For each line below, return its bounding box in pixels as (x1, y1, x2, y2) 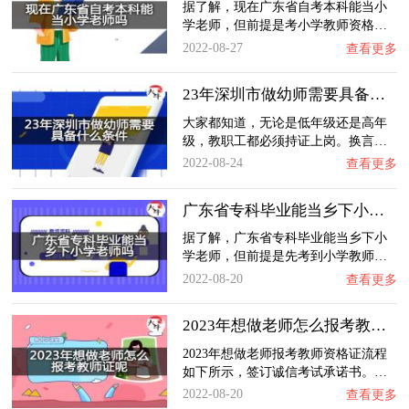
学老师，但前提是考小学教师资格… (182, 17, 387, 33)
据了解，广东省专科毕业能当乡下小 (182, 230, 387, 246)
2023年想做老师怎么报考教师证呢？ (370, 317, 386, 335)
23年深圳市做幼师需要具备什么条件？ (369, 86, 385, 104)
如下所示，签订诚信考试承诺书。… (182, 363, 387, 379)
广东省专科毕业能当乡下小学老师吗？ (368, 201, 384, 219)
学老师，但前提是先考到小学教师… (182, 248, 387, 264)
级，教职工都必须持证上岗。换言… (182, 132, 387, 148)
